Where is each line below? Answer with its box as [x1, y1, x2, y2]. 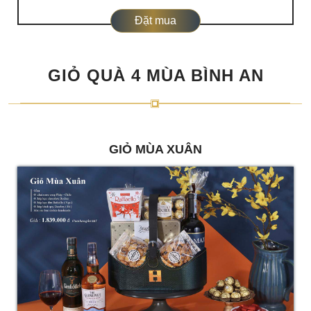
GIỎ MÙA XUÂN [109, 142, 202, 156]
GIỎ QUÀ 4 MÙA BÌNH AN [47, 65, 264, 85]
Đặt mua [135, 14, 176, 26]
